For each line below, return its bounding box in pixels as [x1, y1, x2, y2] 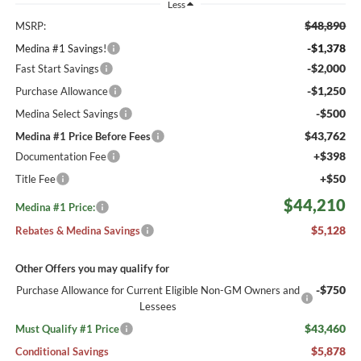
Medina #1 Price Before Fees [15, 129, 151, 143]
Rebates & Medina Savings [15, 223, 140, 237]
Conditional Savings [15, 344, 109, 358]
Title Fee [15, 172, 56, 185]
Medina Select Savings [15, 106, 118, 120]
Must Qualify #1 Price [15, 322, 119, 335]
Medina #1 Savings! [15, 41, 106, 55]
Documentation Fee [15, 149, 106, 163]
